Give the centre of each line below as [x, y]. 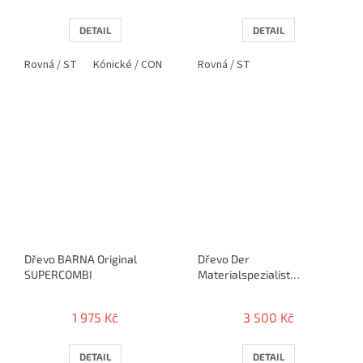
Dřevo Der [224, 259]
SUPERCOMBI [58, 275]
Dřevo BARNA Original [81, 259]
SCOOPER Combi [239, 290]
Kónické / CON [128, 65]
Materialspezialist [244, 275]
